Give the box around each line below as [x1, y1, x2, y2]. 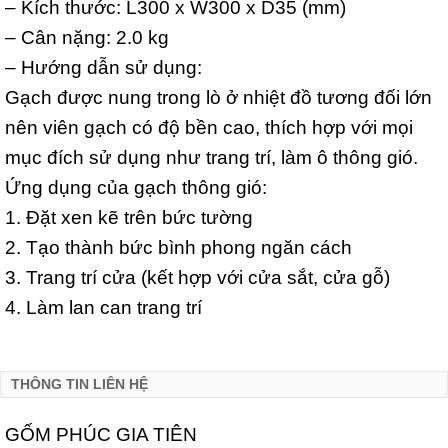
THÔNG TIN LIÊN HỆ [11, 377, 148, 393]
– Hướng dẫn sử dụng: [5, 55, 202, 78]
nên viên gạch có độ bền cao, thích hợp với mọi [5, 115, 413, 138]
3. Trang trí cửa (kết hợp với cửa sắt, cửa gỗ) [5, 265, 390, 288]
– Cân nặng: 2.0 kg [5, 25, 169, 48]
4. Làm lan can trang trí [5, 295, 202, 318]
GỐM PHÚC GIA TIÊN [5, 423, 197, 446]
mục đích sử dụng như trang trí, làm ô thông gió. [5, 145, 418, 168]
